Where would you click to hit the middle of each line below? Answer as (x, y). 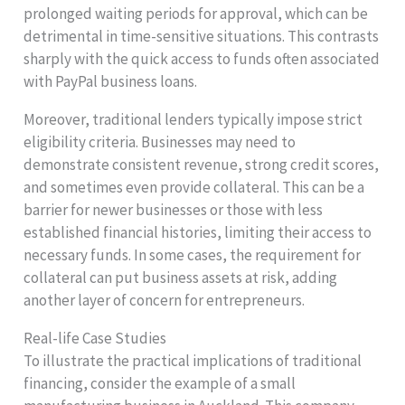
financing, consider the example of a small (160, 384)
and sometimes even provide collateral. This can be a (194, 188)
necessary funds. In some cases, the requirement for (193, 255)
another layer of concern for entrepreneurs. (165, 301)
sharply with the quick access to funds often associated (202, 59)
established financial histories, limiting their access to (198, 233)
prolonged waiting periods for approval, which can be (196, 14)
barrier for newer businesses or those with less (174, 210)
